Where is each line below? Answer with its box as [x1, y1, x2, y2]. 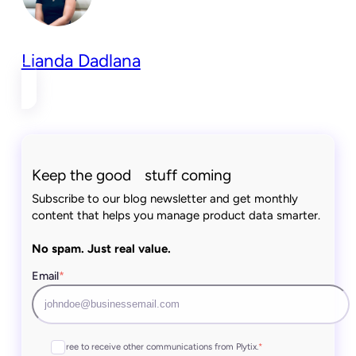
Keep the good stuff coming [32, 166, 232, 185]
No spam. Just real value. [32, 242, 172, 257]
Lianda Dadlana [21, 49, 141, 72]
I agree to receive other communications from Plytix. [51, 340, 259, 352]
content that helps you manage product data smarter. [32, 208, 321, 223]
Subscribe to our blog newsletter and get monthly [32, 192, 299, 207]
